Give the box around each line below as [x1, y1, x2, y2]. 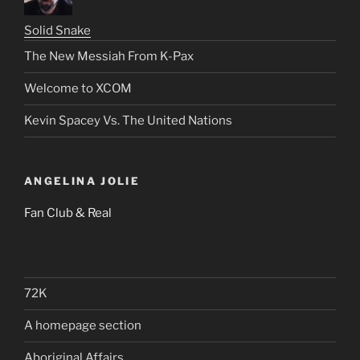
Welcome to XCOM [24, 81, 132, 96]
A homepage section [24, 318, 141, 333]
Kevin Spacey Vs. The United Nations [24, 113, 232, 129]
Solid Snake [24, 22, 91, 38]
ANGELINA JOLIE [24, 174, 141, 187]
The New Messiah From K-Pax [24, 49, 194, 64]
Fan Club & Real [24, 206, 112, 221]
